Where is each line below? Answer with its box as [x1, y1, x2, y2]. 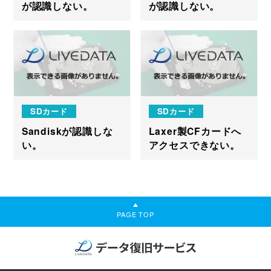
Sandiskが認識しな [21, 123, 113, 138]
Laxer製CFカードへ [148, 123, 242, 138]
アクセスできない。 [148, 137, 240, 152]
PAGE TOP [117, 209, 154, 219]
